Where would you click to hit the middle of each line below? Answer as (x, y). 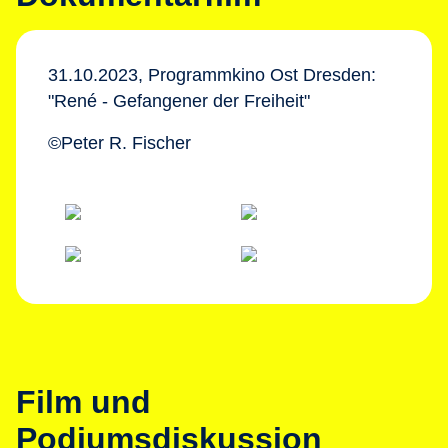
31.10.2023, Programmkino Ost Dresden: (212, 75)
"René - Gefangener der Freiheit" (179, 101)
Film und (83, 402)
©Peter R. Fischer (119, 143)
